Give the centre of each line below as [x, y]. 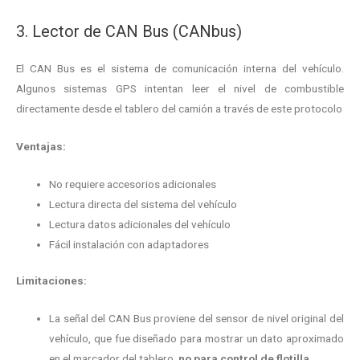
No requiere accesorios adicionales [133, 184]
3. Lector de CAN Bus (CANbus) [129, 31]
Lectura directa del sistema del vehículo [143, 204]
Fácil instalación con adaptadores [129, 244]
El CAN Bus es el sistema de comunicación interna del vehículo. [180, 68]
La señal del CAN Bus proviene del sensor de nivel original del [196, 319]
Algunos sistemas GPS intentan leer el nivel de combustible [180, 88]
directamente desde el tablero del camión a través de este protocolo [179, 108]
